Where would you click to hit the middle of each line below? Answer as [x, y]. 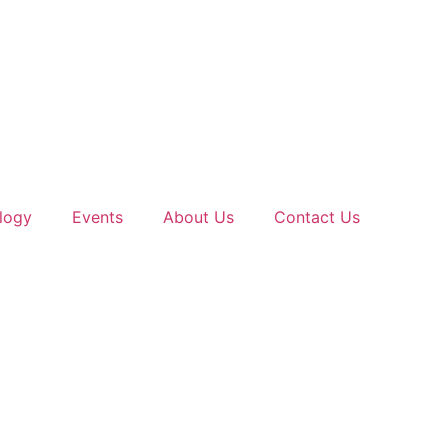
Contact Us [317, 217]
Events [97, 217]
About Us [198, 217]
